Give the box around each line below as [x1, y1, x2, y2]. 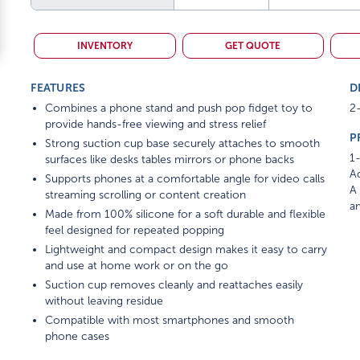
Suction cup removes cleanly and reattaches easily [45, 279, 304, 291]
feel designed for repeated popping [45, 224, 225, 236]
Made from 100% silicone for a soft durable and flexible [45, 208, 326, 220]
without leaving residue [45, 295, 164, 307]
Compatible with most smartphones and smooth [45, 314, 295, 326]
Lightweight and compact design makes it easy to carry [45, 243, 328, 256]
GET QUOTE [225, 40, 281, 51]
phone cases [45, 330, 110, 342]
